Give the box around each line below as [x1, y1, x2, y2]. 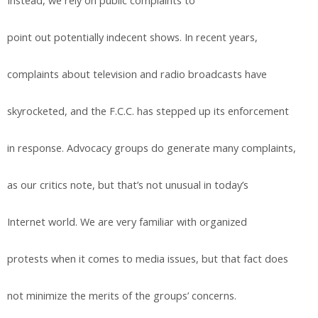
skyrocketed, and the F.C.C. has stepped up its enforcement [7, 104, 289, 119]
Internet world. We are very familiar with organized [7, 215, 247, 229]
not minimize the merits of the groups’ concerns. [7, 289, 236, 303]
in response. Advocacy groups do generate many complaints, [7, 141, 296, 155]
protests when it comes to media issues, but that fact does [7, 252, 288, 266]
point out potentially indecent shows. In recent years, [7, 31, 258, 45]
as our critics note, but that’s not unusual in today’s [7, 178, 248, 192]
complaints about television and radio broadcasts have [7, 67, 267, 82]
